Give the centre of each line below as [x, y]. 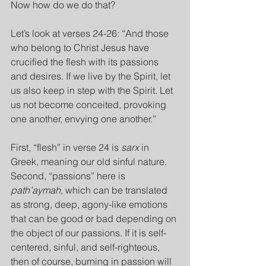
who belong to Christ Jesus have [81, 47]
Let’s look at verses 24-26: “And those [91, 33]
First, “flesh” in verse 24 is [66, 147]
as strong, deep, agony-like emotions [90, 204]
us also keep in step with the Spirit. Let [93, 90]
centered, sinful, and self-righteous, [86, 247]
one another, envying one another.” [83, 119]
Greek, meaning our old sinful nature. [90, 161]
